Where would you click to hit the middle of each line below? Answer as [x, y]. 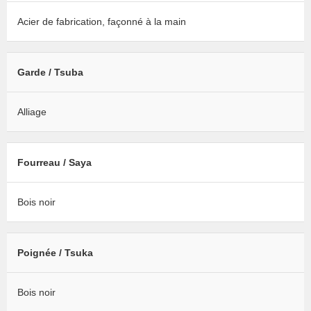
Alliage [32, 112]
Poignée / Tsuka [55, 253]
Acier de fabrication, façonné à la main [102, 22]
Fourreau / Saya [54, 163]
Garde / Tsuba [50, 73]
